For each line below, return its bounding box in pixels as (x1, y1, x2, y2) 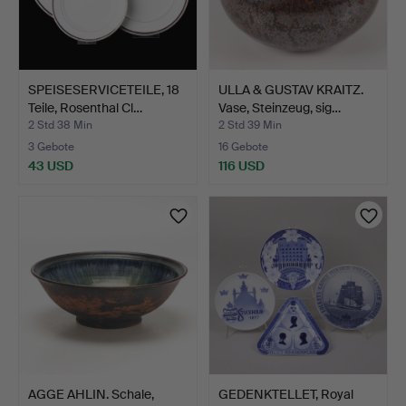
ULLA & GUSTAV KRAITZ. (218, 81, 363, 98)
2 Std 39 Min (218, 118, 282, 133)
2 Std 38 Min (28, 118, 92, 133)
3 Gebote (28, 140, 74, 155)
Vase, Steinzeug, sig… (218, 99, 341, 116)
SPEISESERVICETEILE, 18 (28, 81, 179, 98)
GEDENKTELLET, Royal (218, 386, 353, 402)
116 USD (218, 158, 265, 174)
